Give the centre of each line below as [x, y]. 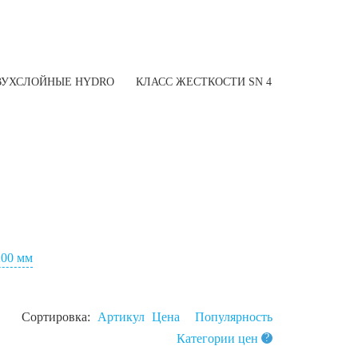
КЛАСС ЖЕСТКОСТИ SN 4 [204, 82]
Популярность [234, 317]
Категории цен [219, 338]
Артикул [121, 317]
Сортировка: [58, 317]
